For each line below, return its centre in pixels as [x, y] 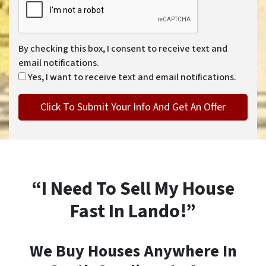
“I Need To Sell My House [133, 189]
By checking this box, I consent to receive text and [123, 49]
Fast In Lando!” [133, 211]
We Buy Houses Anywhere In [133, 251]
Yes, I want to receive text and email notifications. [132, 77]
